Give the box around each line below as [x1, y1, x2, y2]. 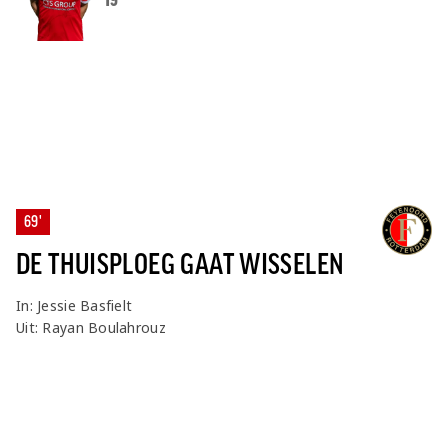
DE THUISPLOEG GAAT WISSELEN [16, 248, 345, 280]
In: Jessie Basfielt [16, 295, 133, 315]
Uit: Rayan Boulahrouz [16, 317, 166, 337]
